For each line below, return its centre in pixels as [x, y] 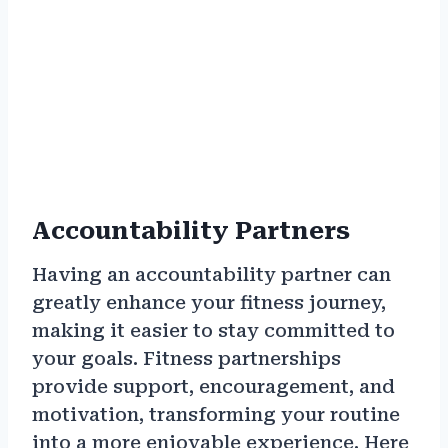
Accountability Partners [191, 231]
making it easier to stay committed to [213, 331]
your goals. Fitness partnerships [186, 359]
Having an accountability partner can [211, 275]
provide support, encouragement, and [213, 387]
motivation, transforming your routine [216, 415]
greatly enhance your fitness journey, [209, 303]
